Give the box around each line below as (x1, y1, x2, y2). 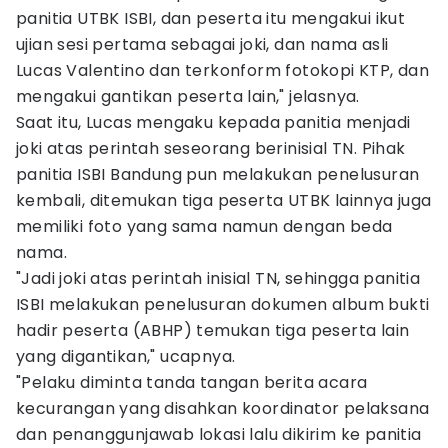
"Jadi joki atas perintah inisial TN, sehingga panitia (16, 267, 421, 290)
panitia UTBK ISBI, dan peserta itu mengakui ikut (16, 7, 406, 30)
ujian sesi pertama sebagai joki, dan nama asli (16, 33, 389, 56)
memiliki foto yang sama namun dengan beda (16, 215, 393, 238)
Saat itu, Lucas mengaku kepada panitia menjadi (16, 111, 411, 134)
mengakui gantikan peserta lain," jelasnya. (16, 85, 360, 108)
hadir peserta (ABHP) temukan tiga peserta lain (16, 319, 410, 342)
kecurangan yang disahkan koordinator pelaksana (16, 397, 430, 420)
